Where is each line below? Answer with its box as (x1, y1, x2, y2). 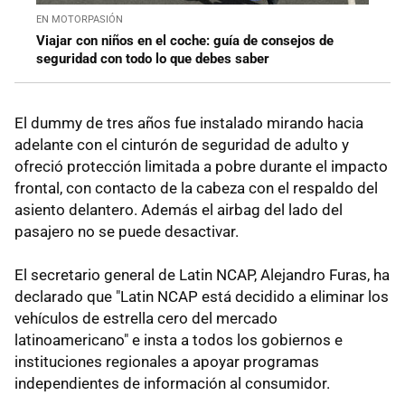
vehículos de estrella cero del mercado (14, 308, 278, 327)
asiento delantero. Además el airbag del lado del (14, 200, 343, 219)
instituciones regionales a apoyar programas (14, 352, 319, 371)
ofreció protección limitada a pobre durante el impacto (14, 156, 388, 175)
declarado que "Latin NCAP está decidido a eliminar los (14, 287, 389, 306)
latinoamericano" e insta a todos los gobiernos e (14, 330, 343, 349)
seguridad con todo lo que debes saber (36, 50, 269, 67)
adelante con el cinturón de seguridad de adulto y (14, 135, 349, 154)
